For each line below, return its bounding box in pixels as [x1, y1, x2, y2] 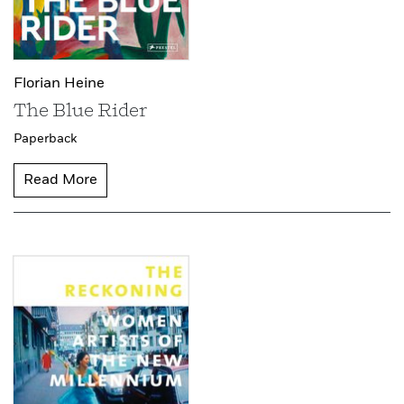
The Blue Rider [14, 103, 147, 122]
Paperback [14, 133, 77, 146]
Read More [23, 173, 97, 188]
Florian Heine [14, 77, 105, 92]
